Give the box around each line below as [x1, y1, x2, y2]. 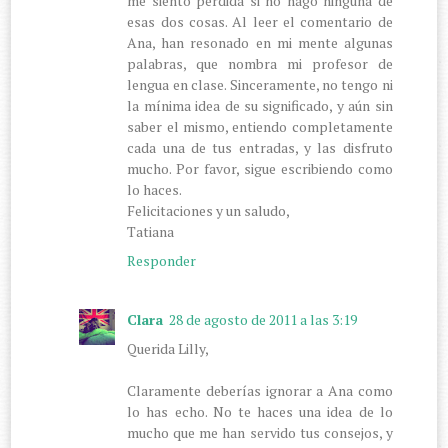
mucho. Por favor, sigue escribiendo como [127, 158, 393, 178]
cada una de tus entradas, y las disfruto [127, 137, 393, 157]
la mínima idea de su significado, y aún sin [127, 95, 393, 115]
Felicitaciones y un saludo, [127, 200, 291, 220]
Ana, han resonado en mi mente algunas [127, 32, 393, 52]
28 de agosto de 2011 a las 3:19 [169, 309, 358, 329]
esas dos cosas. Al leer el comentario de [127, 11, 393, 31]
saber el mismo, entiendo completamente [127, 116, 393, 136]
